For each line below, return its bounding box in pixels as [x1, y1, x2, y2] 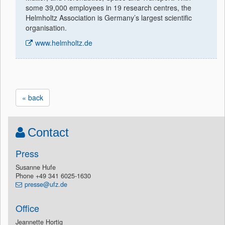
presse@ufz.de [25, 180, 67, 189]
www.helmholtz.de [35, 38, 92, 48]
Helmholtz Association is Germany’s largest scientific [26, 13, 192, 23]
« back [22, 92, 43, 102]
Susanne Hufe [16, 163, 56, 172]
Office [16, 201, 39, 214]
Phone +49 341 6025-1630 [16, 171, 91, 180]
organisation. [26, 23, 67, 33]
